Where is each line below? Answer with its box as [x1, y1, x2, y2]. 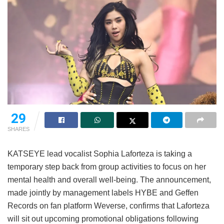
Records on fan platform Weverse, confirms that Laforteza [7, 201, 209, 210]
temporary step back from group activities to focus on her [7, 162, 206, 171]
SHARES [7, 126, 29, 132]
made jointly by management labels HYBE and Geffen [7, 188, 198, 197]
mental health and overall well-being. [7, 175, 138, 184]
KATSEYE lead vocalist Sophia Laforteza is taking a [7, 149, 192, 158]
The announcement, [140, 175, 211, 184]
